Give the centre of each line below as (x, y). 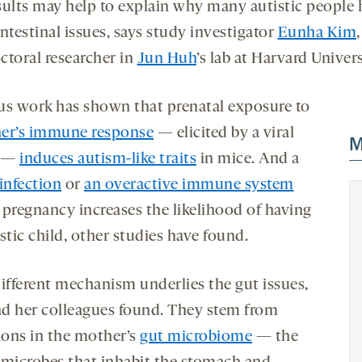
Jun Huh (166, 59)
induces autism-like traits (108, 159)
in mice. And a (248, 159)
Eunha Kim (317, 33)
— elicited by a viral (224, 133)
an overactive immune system (189, 185)
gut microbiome (196, 337)
